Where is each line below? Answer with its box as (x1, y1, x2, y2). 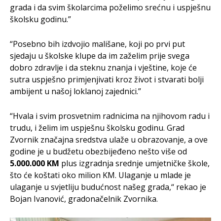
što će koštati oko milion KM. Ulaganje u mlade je (10, 170, 191, 181)
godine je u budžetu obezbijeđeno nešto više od (10, 146, 187, 157)
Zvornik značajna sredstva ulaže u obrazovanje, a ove (10, 134, 208, 146)
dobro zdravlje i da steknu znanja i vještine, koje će (10, 62, 197, 74)
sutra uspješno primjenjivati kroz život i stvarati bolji (10, 74, 204, 85)
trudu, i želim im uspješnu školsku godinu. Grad (10, 122, 184, 134)
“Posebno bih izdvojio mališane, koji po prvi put (10, 38, 185, 50)
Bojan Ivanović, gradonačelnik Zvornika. (10, 193, 158, 205)
